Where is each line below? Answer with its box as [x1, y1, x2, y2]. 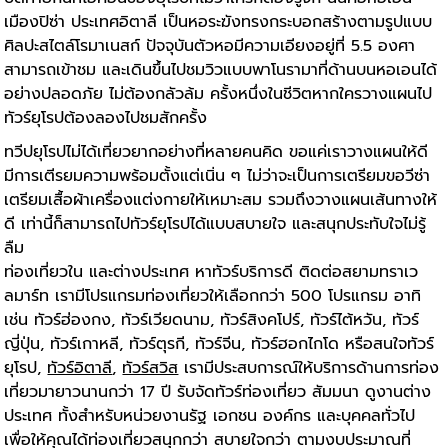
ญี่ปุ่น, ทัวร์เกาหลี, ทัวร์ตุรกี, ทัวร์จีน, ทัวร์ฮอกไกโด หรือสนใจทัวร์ [4, 332, 435, 357]
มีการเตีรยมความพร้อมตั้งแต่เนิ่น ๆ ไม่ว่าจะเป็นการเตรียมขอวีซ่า [4, 164, 431, 189]
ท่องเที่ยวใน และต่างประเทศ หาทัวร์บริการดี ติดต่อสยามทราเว [4, 260, 419, 285]
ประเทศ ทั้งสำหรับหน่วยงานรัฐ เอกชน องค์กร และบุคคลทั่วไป [4, 404, 416, 429]
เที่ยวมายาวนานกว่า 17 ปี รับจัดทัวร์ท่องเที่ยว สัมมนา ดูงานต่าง [4, 380, 432, 405]
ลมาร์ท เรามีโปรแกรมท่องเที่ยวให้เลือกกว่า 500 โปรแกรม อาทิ [4, 284, 422, 309]
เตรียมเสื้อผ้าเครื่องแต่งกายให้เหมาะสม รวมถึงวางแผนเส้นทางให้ [4, 188, 438, 213]
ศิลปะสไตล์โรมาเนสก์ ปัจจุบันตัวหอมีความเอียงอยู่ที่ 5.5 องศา [4, 34, 416, 59]
